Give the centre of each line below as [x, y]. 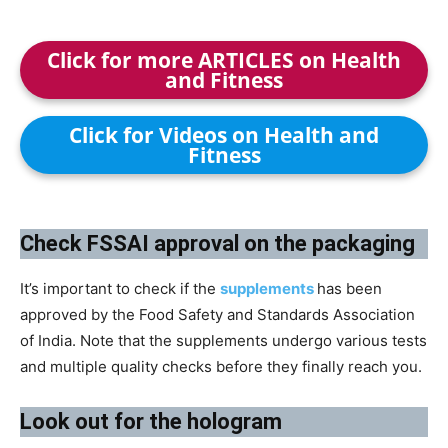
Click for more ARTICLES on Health [224, 60]
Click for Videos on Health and [224, 135]
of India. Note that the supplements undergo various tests [223, 341]
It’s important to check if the [120, 289]
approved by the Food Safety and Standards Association [217, 315]
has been [349, 289]
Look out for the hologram [151, 422]
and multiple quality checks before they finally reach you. [221, 367]
